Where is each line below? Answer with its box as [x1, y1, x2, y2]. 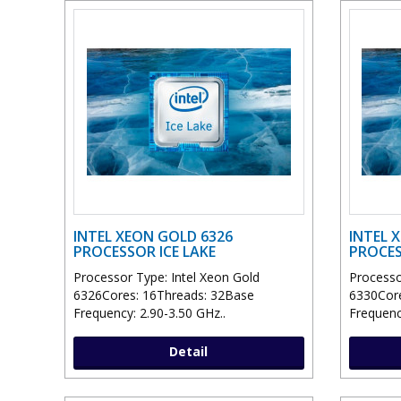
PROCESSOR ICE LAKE [73, 242, 216, 262]
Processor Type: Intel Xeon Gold [73, 269, 260, 286]
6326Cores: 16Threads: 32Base [73, 286, 254, 304]
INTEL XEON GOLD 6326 [73, 226, 233, 247]
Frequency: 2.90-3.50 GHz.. [73, 304, 226, 322]
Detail [169, 343, 209, 361]
